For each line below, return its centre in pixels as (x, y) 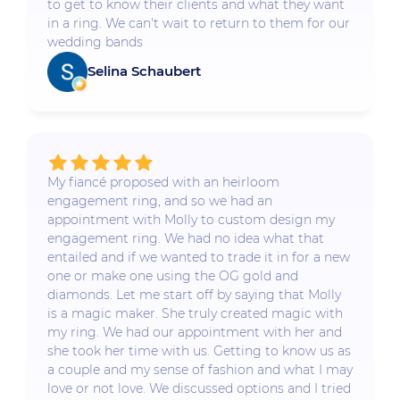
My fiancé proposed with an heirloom (163, 183)
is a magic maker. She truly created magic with (195, 314)
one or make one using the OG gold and (172, 276)
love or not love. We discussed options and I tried (199, 389)
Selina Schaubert (144, 71)
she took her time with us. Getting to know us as (199, 351)
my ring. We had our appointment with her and (194, 333)
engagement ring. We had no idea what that (185, 239)
